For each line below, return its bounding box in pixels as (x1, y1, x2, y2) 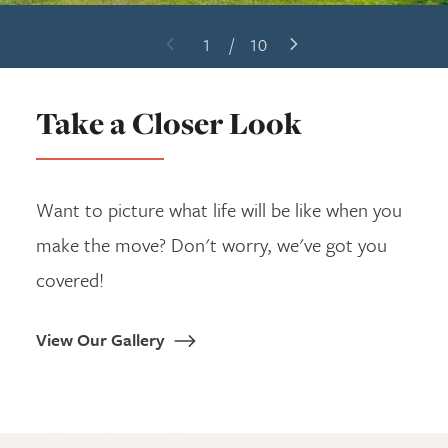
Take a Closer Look (36, 102, 302, 144)
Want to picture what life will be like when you (36, 195, 402, 223)
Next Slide (293, 32, 369, 57)
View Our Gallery (36, 327, 165, 352)
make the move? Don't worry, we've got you (36, 230, 387, 258)
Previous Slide (169, 32, 277, 57)
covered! (36, 265, 104, 293)
